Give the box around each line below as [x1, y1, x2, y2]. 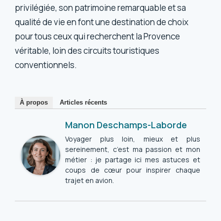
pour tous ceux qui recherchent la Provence [15, 30, 181, 42]
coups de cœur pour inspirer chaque [65, 165, 200, 175]
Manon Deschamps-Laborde [65, 118, 187, 131]
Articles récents [60, 98, 108, 106]
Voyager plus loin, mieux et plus [65, 134, 200, 144]
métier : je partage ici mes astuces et [65, 154, 200, 164]
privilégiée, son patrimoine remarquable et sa [15, 1, 186, 13]
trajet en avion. [65, 175, 114, 185]
